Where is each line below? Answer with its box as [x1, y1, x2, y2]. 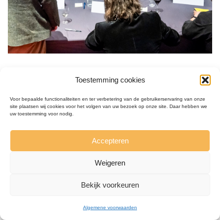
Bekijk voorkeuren [81, 180, 139, 189]
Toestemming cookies [75, 76, 145, 84]
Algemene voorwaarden [83, 205, 137, 210]
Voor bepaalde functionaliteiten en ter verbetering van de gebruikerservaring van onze [10, 96, 205, 102]
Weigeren [95, 158, 125, 167]
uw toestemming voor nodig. [10, 111, 74, 116]
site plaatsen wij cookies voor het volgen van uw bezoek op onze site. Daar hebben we [10, 104, 207, 109]
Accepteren [91, 136, 129, 145]
